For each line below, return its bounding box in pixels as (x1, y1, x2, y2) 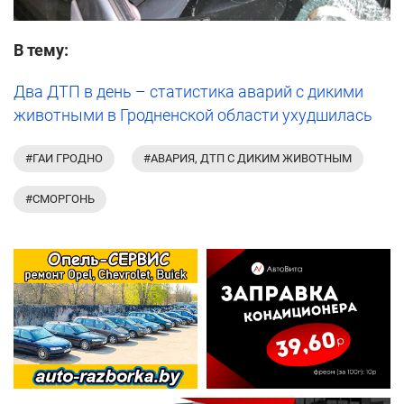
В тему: (14, 40, 69, 60)
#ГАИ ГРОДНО (25, 151, 103, 165)
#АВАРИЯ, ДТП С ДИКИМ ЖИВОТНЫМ (143, 151, 352, 165)
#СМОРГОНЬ (25, 191, 95, 206)
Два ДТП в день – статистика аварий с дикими (14, 81, 363, 101)
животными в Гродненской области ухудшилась (14, 105, 372, 124)
